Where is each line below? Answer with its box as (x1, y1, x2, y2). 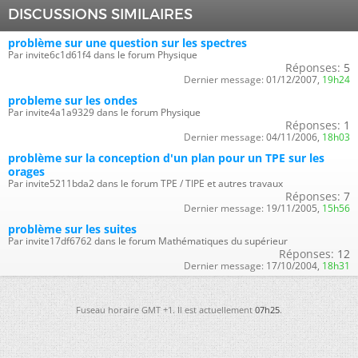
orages (8, 163, 45, 179)
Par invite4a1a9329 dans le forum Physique (8, 105, 201, 119)
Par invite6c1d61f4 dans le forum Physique (8, 47, 197, 62)
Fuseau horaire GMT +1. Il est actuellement (76, 303, 255, 316)
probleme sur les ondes (8, 92, 137, 108)
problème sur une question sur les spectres (8, 34, 247, 50)
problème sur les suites (8, 221, 137, 237)
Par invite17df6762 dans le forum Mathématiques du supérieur (8, 233, 288, 248)
